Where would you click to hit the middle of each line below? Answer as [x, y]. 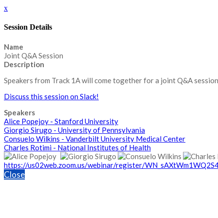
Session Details [28, 27]
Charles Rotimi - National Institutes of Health [77, 147]
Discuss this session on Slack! [51, 96]
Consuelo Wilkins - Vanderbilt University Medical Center [95, 138]
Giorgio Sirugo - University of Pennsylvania [74, 130]
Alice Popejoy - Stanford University [61, 121]
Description [24, 64]
